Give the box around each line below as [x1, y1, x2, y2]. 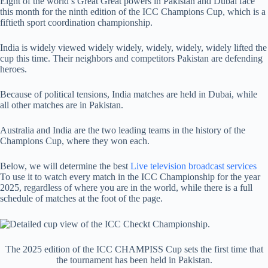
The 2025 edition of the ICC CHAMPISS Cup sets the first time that [5, 243, 263, 254]
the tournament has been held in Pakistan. [56, 254, 212, 265]
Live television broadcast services [130, 160, 257, 171]
